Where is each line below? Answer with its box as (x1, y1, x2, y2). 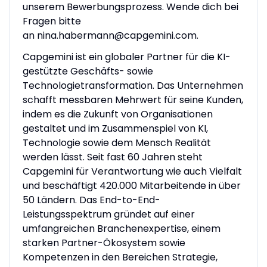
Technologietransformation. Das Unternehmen (22, 78, 243, 92)
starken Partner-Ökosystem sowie (22, 235, 185, 250)
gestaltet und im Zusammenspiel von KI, (22, 121, 208, 135)
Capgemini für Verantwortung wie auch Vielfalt (22, 164, 242, 178)
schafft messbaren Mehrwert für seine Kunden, (22, 92, 243, 107)
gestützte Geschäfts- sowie (22, 64, 153, 78)
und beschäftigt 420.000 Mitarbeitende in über (22, 178, 241, 193)
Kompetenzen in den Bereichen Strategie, (22, 250, 218, 264)
